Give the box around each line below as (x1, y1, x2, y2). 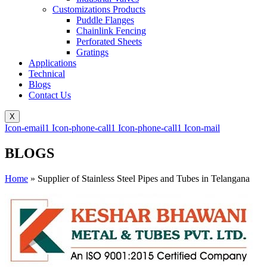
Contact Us (29, 89, 71, 100)
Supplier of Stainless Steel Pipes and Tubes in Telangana (38, 173, 250, 184)
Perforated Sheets (76, 36, 142, 46)
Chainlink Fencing (76, 25, 146, 36)
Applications (29, 57, 76, 68)
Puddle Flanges (76, 14, 134, 25)
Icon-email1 (5, 122, 49, 133)
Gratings (76, 46, 108, 57)
